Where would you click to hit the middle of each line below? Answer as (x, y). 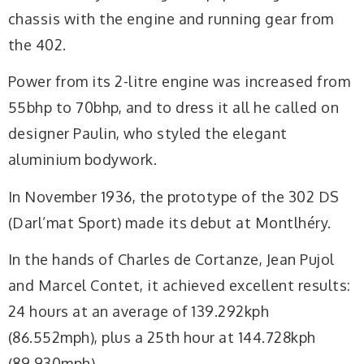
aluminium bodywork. (83, 160)
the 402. (37, 44)
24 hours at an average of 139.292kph (139, 312)
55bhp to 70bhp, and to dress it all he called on (174, 108)
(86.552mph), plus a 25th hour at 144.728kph (162, 338)
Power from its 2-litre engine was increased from (180, 82)
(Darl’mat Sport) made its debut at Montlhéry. (170, 222)
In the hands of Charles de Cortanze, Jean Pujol (171, 260)
